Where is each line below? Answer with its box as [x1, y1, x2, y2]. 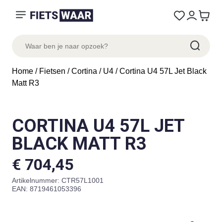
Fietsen [39, 67, 65, 75]
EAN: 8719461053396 [12, 185, 81, 193]
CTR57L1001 [61, 176, 104, 184]
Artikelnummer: [12, 176, 61, 184]
